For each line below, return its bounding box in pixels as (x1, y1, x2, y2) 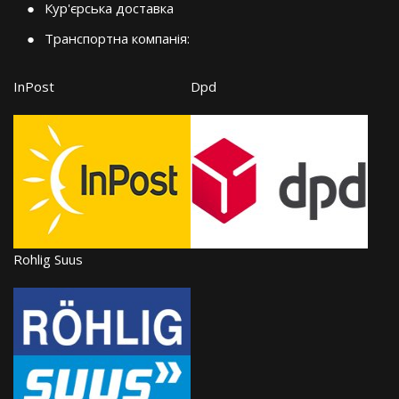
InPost (13, 77, 54, 95)
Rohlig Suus (13, 250, 83, 268)
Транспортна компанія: (45, 29, 190, 47)
